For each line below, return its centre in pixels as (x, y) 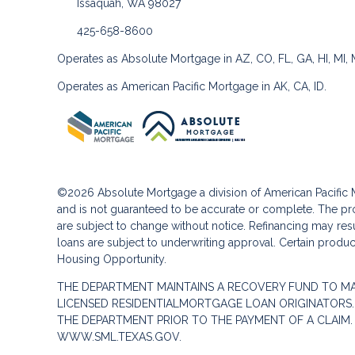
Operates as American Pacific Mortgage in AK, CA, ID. (192, 86)
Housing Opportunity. (112, 259)
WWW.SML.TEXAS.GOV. (119, 337)
